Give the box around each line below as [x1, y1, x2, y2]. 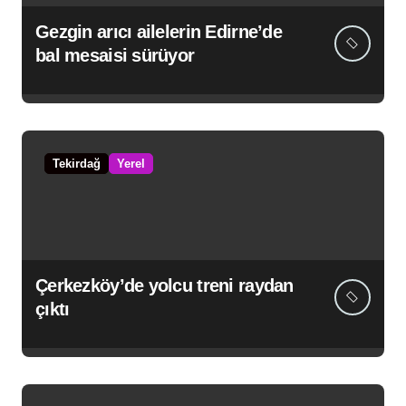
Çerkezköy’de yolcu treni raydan [35, 275, 294, 296]
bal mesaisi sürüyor [35, 45, 195, 66]
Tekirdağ [53, 157, 101, 171]
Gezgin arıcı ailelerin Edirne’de [35, 22, 282, 43]
